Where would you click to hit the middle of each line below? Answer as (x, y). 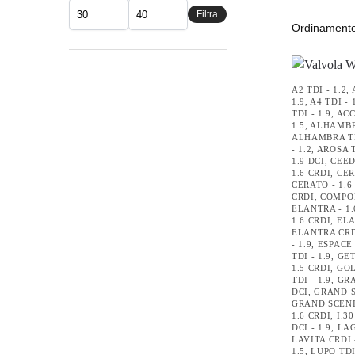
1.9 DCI (308, 161)
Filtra (207, 15)
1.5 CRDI (311, 268)
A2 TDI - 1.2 (319, 90)
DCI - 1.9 (311, 327)
